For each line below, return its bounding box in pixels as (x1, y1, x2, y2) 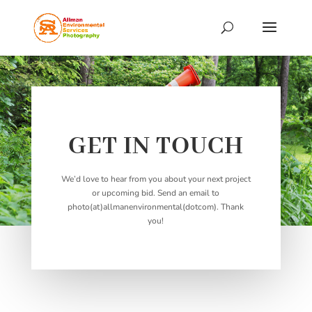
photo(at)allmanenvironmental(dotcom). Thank (68, 201, 244, 213)
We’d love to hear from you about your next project (61, 173, 251, 185)
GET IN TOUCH (68, 131, 244, 163)
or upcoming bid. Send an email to (92, 187, 220, 199)
